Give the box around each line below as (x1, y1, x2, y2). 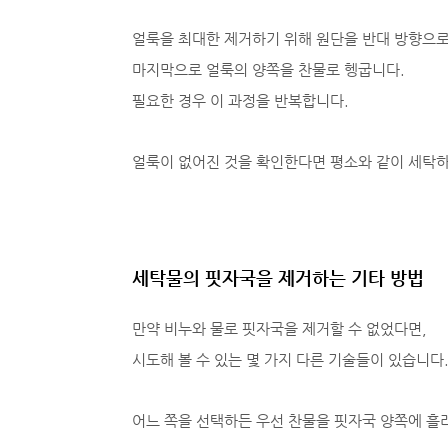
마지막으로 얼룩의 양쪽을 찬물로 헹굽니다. (132, 61, 405, 78)
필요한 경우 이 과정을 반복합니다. (132, 92, 349, 109)
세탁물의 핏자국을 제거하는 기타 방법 (132, 267, 424, 288)
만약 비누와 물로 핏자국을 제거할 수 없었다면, (132, 320, 427, 337)
